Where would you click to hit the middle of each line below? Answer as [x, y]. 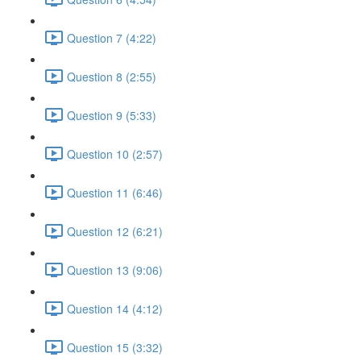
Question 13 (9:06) [115, 270]
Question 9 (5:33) [112, 115]
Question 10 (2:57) [115, 154]
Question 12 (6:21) [115, 231]
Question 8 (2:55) [112, 76]
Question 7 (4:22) [112, 37]
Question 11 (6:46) [115, 192]
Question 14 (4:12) [115, 308]
